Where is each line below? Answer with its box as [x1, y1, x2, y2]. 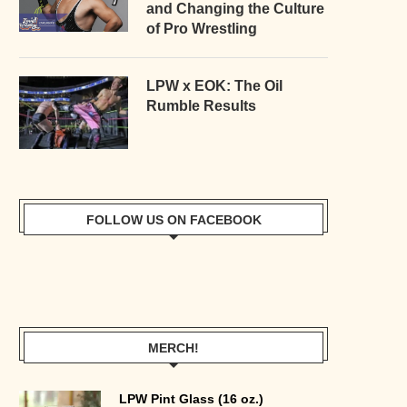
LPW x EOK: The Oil [146, 77, 283, 94]
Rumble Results [146, 97, 256, 114]
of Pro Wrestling [146, 20, 257, 36]
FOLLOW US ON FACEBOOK [85, 212, 262, 227]
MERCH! [148, 340, 199, 355]
